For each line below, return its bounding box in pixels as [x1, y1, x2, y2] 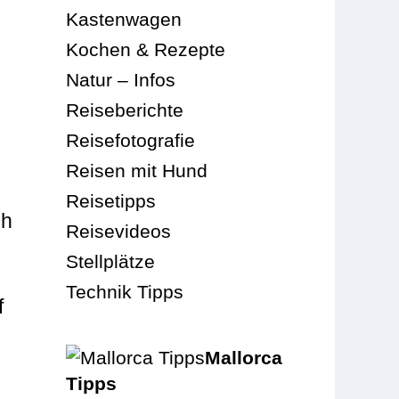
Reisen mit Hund [66, 159, 208, 181]
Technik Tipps [66, 281, 184, 302]
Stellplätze [66, 250, 156, 272]
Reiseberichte [66, 99, 184, 120]
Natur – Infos [66, 69, 176, 90]
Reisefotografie [66, 129, 196, 151]
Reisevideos [66, 220, 172, 241]
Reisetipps [66, 190, 157, 211]
